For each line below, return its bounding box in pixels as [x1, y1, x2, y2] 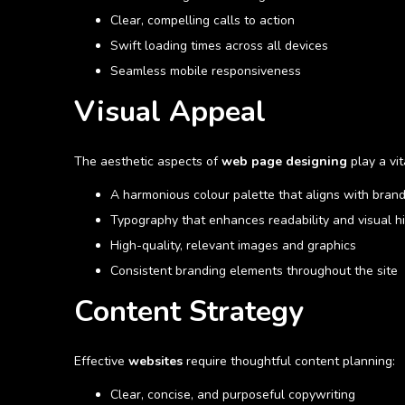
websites [128, 353, 183, 371]
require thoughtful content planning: [183, 353, 395, 371]
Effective [74, 353, 128, 371]
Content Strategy [74, 292, 304, 332]
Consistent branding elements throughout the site [110, 262, 398, 280]
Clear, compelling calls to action [110, 12, 295, 30]
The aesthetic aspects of [74, 153, 221, 171]
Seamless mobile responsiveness [110, 62, 301, 80]
